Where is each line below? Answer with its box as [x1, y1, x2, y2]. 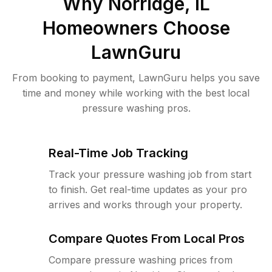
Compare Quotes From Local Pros [49, 231, 245, 246]
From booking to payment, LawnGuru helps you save [12, 72, 260, 84]
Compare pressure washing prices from [49, 254, 233, 266]
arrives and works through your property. [49, 199, 242, 211]
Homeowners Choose [42, 17, 230, 39]
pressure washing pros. [81, 102, 191, 114]
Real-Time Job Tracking [49, 146, 188, 160]
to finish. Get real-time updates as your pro [49, 183, 247, 195]
